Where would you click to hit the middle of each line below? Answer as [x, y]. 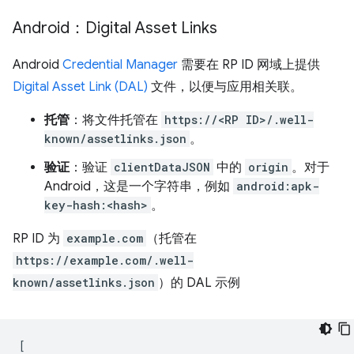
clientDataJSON [162, 167]
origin [268, 167]
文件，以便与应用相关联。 [225, 87]
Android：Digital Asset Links [115, 28]
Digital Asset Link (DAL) [80, 87]
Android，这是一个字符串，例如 [139, 186]
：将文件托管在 [115, 120]
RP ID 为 [38, 239]
